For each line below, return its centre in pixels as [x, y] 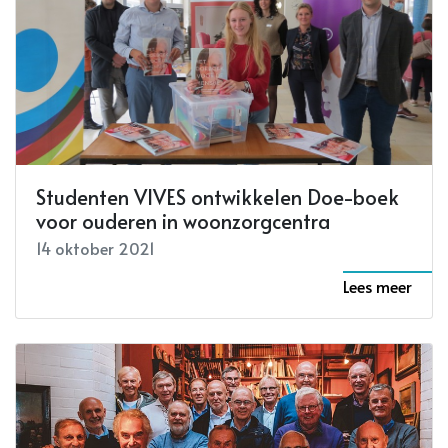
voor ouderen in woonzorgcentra [183, 221]
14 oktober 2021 [95, 248]
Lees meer [377, 286]
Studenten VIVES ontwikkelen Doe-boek [217, 197]
